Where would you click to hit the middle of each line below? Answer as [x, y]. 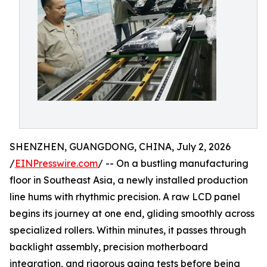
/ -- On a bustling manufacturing [173, 163]
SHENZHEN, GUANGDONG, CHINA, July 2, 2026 [120, 147]
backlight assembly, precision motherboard [109, 247]
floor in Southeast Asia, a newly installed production [129, 180]
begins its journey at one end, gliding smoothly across [132, 213]
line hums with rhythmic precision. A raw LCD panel [125, 197]
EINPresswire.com [56, 163]
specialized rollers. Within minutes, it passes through [128, 230]
